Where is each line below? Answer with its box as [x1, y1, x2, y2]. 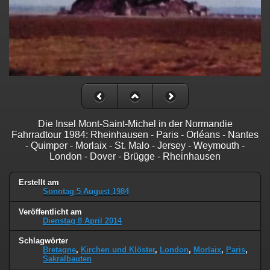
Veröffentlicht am [19, 207, 82, 216]
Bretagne [43, 245, 76, 255]
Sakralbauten [43, 254, 92, 264]
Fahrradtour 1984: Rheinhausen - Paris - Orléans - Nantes [11, 129, 259, 140]
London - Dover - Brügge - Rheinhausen [49, 151, 221, 162]
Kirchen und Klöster [81, 245, 155, 255]
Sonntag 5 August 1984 [43, 186, 129, 196]
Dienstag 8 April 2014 [43, 216, 122, 225]
